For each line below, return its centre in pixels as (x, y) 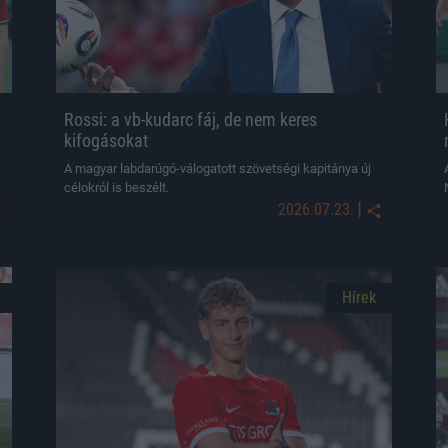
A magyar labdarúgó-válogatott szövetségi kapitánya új (217, 168)
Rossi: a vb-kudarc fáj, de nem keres (190, 119)
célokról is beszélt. (116, 187)
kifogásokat (106, 140)
